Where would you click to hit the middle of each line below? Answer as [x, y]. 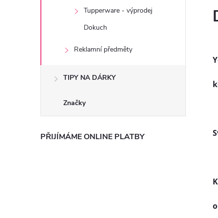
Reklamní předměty [103, 49]
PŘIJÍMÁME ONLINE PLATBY [92, 137]
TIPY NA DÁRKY [90, 78]
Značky [74, 103]
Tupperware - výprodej [118, 10]
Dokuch [95, 27]
